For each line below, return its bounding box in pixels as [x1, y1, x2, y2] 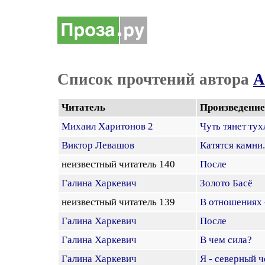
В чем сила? [200, 234, 252, 245]
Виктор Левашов [62, 140, 134, 151]
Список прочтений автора [57, 70, 253, 88]
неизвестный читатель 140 [62, 159, 180, 170]
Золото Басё [200, 177, 253, 189]
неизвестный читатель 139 [62, 196, 180, 208]
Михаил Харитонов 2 [62, 121, 153, 132]
